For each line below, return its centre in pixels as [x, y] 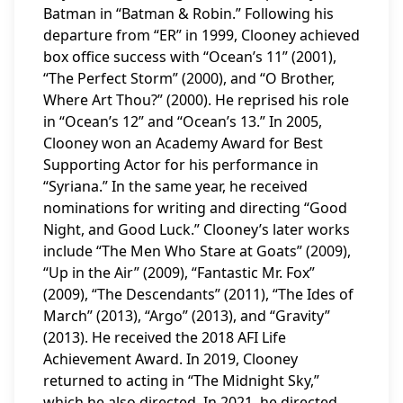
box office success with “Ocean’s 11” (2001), [190, 57]
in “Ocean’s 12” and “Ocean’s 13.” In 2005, [183, 121]
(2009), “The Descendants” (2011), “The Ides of [198, 294]
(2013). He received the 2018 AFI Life [165, 337]
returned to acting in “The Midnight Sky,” [181, 381]
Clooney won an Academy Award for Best [183, 143]
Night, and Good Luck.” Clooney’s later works [197, 229]
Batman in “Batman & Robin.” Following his [188, 13]
